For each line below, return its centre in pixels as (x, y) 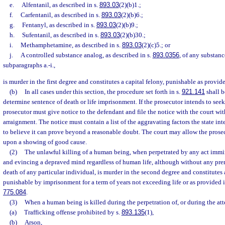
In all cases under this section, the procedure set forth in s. (103, 92)
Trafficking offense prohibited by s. (73, 212)
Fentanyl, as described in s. (59, 25)
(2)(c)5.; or (156, 45)
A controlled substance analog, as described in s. (86, 55)
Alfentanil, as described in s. (60, 5)
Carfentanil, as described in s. (61, 15)
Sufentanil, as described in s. (61, 35)
